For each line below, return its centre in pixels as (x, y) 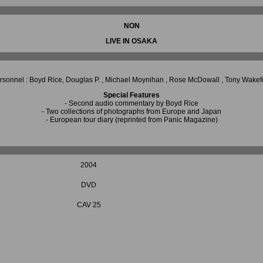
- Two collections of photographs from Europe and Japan (131, 112)
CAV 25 (89, 205)
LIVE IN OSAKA (131, 41)
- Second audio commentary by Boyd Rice (131, 103)
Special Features (131, 95)
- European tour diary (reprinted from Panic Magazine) (131, 120)
